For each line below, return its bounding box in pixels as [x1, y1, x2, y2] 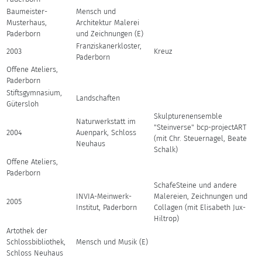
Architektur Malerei [76, 18, 140, 27]
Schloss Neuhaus [6, 249, 64, 257]
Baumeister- [6, 7, 48, 16]
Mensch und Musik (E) [76, 237, 149, 246]
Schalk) [154, 145, 178, 154]
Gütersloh [6, 99, 39, 108]
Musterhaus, [6, 18, 47, 27]
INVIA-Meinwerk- [76, 192, 132, 201]
